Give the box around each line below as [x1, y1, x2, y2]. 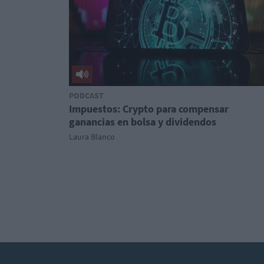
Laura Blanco [69, 131, 115, 142]
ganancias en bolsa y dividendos [69, 115, 216, 128]
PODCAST [69, 90, 104, 101]
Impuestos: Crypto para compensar [69, 102, 229, 115]
